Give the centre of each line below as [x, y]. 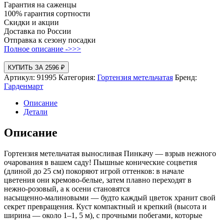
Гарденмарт [24, 86]
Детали [36, 111]
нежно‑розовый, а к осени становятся [67, 189]
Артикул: [20, 77]
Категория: [78, 77]
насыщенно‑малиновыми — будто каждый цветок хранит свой [110, 197]
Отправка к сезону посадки [50, 40]
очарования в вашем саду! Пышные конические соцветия [100, 162]
